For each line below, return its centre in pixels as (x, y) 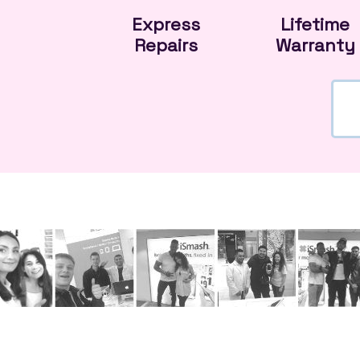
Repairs (166, 45)
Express (166, 24)
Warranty (315, 45)
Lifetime (315, 24)
